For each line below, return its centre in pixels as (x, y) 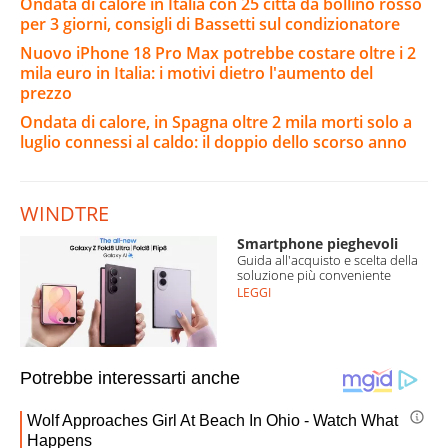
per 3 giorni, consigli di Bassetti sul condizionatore (210, 23)
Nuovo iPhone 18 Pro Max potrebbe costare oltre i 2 (218, 52)
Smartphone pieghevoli (317, 243)
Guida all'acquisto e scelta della (327, 259)
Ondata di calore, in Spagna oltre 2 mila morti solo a (216, 121)
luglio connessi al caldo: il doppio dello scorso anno (213, 141)
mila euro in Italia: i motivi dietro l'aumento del (196, 72)
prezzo (46, 92)
